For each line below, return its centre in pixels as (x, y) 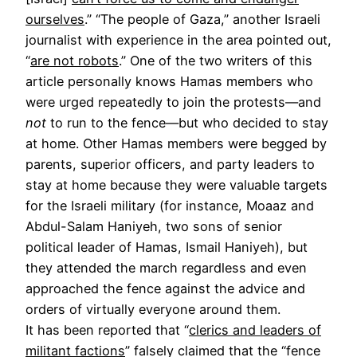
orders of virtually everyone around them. (153, 309)
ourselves (55, 19)
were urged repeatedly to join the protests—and (173, 102)
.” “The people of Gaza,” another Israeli (202, 19)
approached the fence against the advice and (165, 288)
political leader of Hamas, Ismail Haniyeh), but (167, 247)
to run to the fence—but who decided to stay (187, 122)
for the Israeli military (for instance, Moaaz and (170, 205)
